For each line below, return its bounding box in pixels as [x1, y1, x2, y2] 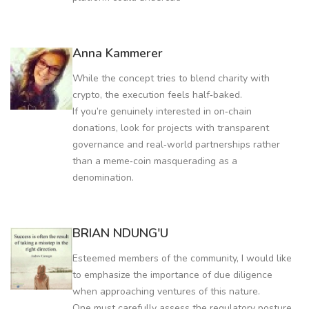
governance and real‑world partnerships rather [72, 137, 280, 151]
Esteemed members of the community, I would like [72, 251, 292, 265]
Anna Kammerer [72, 44, 163, 61]
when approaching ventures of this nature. [72, 284, 260, 298]
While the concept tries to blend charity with [72, 71, 270, 85]
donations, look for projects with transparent [72, 121, 269, 134]
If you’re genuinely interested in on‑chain [72, 104, 252, 118]
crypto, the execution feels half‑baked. [72, 88, 242, 101]
